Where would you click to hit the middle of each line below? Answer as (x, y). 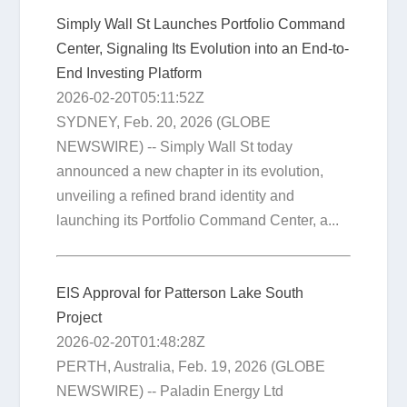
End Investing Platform (129, 73)
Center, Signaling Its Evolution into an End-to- (203, 48)
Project (79, 317)
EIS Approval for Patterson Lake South (180, 293)
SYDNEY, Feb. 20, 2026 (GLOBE (164, 122)
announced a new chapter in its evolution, (190, 171)
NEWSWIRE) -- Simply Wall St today (175, 146)
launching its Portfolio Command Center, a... (198, 220)
